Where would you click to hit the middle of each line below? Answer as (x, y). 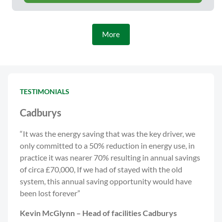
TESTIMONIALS (45, 91)
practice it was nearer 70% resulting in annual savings (110, 157)
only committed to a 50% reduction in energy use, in (107, 145)
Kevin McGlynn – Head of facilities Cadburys (98, 213)
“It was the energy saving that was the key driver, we (108, 134)
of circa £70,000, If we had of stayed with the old (101, 169)
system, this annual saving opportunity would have (106, 181)
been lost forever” (50, 193)
